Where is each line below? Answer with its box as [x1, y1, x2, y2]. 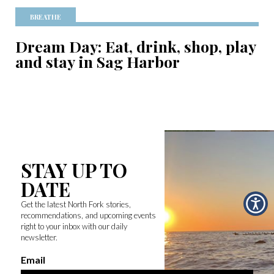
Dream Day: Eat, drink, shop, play [15, 35, 256, 56]
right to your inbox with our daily [20, 221, 127, 231]
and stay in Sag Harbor [15, 51, 180, 72]
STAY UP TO [20, 157, 127, 183]
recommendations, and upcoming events [20, 210, 156, 220]
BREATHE [30, 12, 61, 21]
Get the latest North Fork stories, [20, 199, 131, 209]
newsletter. [20, 232, 57, 242]
